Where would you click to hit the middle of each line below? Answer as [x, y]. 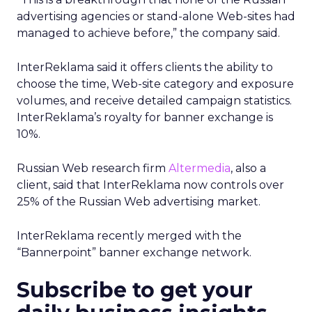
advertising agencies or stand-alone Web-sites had [156, 16]
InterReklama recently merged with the [129, 236]
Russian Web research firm [93, 168]
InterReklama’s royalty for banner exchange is [145, 117]
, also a [248, 168]
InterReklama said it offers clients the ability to [145, 67]
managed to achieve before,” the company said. [148, 33]
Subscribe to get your [135, 290]
